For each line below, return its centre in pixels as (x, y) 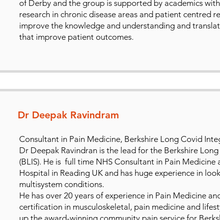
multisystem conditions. (61, 184)
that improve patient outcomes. (76, 37)
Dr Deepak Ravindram (68, 115)
